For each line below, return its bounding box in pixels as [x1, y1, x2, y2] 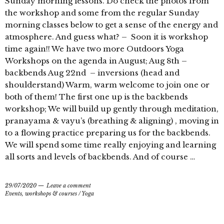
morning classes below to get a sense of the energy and [5, 19, 218, 29]
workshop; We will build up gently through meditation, [5, 103, 218, 113]
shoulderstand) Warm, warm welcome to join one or [5, 79, 209, 89]
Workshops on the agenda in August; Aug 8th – [5, 55, 187, 65]
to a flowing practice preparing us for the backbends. [5, 127, 210, 137]
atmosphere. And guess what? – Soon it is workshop [5, 31, 208, 41]
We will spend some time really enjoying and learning [5, 139, 216, 149]
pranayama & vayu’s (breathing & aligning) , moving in [5, 115, 219, 125]
